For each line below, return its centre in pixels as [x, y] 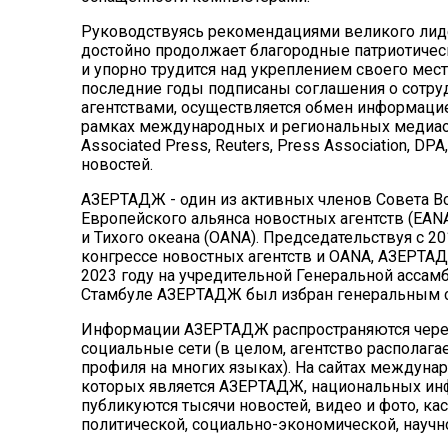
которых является [149, 386]
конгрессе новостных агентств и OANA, [229, 256]
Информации [132, 329]
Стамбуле [118, 294]
